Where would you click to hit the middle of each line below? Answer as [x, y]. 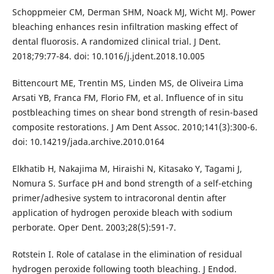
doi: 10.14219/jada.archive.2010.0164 [88, 142]
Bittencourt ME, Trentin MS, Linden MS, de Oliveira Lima [128, 83]
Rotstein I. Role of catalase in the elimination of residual [127, 254]
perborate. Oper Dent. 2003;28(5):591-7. [94, 228]
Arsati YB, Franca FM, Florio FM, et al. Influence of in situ [128, 98]
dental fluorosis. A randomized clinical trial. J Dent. [116, 42]
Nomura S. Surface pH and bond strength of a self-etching [132, 183]
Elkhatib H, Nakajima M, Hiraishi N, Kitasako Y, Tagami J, [127, 169]
